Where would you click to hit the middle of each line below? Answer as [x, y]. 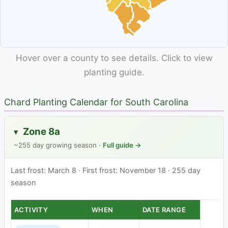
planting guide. [114, 73]
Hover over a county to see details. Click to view [114, 58]
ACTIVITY [31, 210]
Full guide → [122, 145]
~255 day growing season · [58, 145]
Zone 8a [40, 131]
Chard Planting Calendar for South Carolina [96, 102]
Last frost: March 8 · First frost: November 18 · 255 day [106, 170]
